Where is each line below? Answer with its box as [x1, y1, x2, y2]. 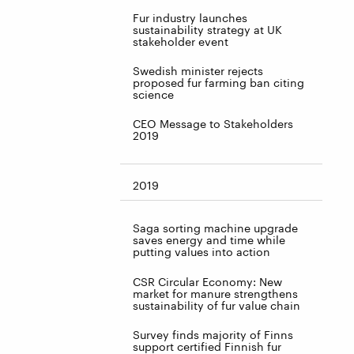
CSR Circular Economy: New [133, 274, 282, 288]
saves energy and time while [133, 233, 285, 247]
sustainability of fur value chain [133, 298, 300, 312]
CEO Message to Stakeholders [133, 117, 293, 131]
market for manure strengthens [133, 286, 298, 300]
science [133, 88, 174, 102]
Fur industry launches [133, 10, 247, 24]
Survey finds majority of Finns [133, 327, 293, 341]
